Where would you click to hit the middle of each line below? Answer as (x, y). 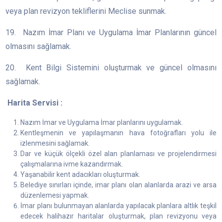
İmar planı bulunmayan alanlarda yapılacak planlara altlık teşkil (118, 206)
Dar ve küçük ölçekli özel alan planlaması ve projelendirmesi (118, 154)
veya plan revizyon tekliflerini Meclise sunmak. (86, 11)
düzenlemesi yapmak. (55, 195)
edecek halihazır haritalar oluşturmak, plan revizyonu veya (118, 216)
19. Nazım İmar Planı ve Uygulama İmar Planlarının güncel (111, 33)
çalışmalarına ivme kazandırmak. (72, 164)
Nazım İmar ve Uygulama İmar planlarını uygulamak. (102, 123)
